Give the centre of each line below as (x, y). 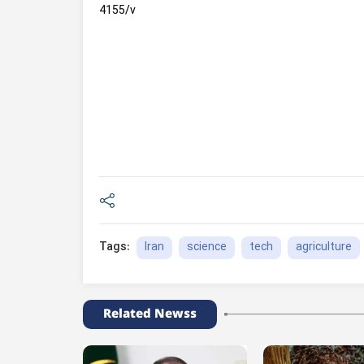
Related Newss (150, 314)
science (207, 247)
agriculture (324, 247)
